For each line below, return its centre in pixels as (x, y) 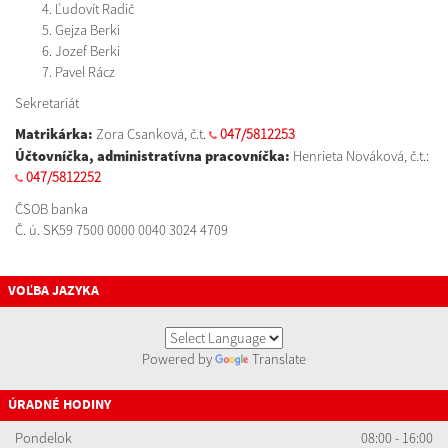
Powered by (178, 359)
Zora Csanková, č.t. (152, 134)
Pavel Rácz (85, 72)
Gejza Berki (87, 30)
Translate (279, 359)
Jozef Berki (87, 51)
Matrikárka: (55, 134)
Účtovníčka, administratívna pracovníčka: (154, 156)
